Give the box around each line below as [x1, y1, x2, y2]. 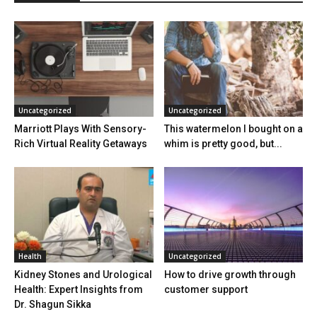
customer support [163, 284, 248, 296]
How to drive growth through [163, 269, 296, 281]
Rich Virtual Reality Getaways [14, 137, 147, 149]
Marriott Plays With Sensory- [14, 122, 146, 134]
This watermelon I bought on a [163, 122, 303, 134]
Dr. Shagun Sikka [14, 299, 91, 311]
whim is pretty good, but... [163, 137, 282, 149]
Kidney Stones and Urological [14, 269, 152, 281]
